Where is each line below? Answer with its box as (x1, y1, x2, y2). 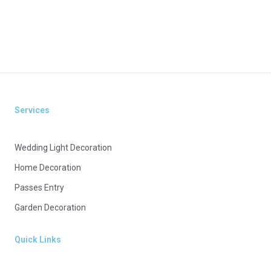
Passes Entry (14, 183, 64, 192)
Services (14, 105, 50, 115)
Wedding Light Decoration (14, 143, 112, 152)
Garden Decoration (14, 203, 86, 212)
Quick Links (14, 235, 61, 244)
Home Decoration (14, 163, 81, 172)
